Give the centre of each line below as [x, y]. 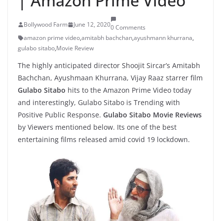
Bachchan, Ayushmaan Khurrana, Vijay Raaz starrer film [110, 78]
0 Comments [128, 27]
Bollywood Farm [46, 24]
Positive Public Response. [60, 115]
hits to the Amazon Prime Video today [129, 90]
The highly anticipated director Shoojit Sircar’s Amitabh [109, 65]
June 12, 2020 [92, 24]
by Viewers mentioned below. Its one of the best [97, 127]
